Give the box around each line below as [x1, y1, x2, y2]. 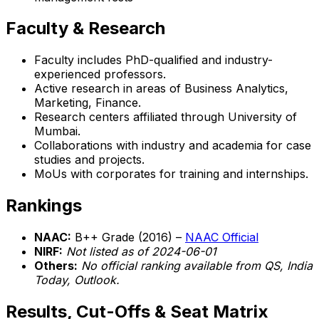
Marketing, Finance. [34, 95, 141, 110]
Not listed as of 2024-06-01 [66, 244, 216, 259]
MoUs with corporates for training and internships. [34, 167, 308, 182]
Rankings [6, 195, 82, 216]
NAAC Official [185, 230, 258, 245]
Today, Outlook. [34, 273, 120, 288]
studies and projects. [34, 152, 145, 167]
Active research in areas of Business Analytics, [34, 81, 288, 96]
